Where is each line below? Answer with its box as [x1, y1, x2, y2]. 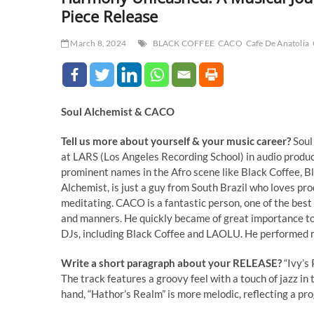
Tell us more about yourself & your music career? [61, 134, 291, 147]
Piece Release [61, 5, 158, 27]
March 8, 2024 [69, 37, 127, 48]
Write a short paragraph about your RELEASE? [61, 256, 284, 269]
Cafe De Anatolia [245, 37, 310, 48]
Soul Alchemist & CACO [61, 104, 175, 118]
